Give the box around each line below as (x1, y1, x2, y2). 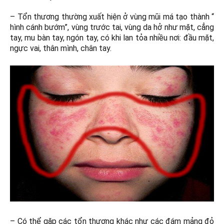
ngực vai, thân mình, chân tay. (10, 43, 111, 53)
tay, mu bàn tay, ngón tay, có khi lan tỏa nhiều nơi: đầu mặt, (10, 33, 214, 43)
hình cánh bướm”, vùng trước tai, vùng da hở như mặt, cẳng (10, 22, 214, 32)
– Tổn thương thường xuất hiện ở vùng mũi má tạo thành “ (10, 12, 214, 22)
